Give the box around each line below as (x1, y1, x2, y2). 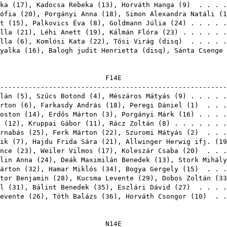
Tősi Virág (113, 37, 154, 45)
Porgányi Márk (122, 110, 174, 118)
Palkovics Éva (32, 19, 85, 27)
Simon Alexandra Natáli (126, 10, 215, 18)
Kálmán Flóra (109, 28, 158, 36)
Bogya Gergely (126, 165, 178, 173)
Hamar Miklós (49, 165, 97, 173)
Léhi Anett (41, 28, 81, 36)
